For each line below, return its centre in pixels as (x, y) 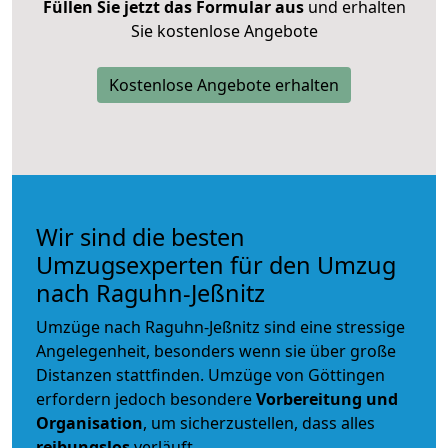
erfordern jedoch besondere (146, 398)
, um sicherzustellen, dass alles (259, 422)
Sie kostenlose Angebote (224, 30)
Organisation (89, 422)
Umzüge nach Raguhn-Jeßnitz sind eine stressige (220, 326)
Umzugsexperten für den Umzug (216, 264)
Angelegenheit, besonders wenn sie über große (216, 350)
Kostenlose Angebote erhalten (224, 84)
